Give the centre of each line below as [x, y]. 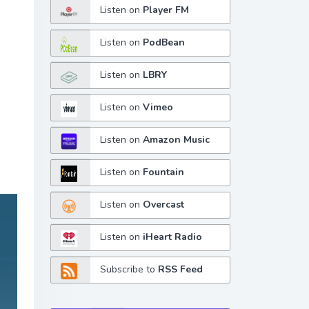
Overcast [164, 205]
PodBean [164, 43]
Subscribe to [129, 269]
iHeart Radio [173, 237]
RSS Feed [181, 269]
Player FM [166, 10]
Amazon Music [177, 140]
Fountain [164, 172]
